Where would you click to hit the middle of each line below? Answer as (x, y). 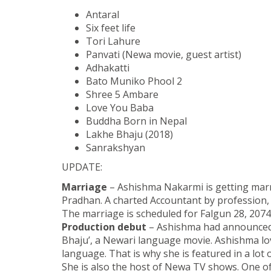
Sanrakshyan (116, 147)
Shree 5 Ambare (122, 94)
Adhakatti (108, 67)
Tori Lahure (113, 41)
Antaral (103, 14)
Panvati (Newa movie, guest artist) (164, 54)
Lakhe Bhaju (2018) (129, 134)
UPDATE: (82, 167)
